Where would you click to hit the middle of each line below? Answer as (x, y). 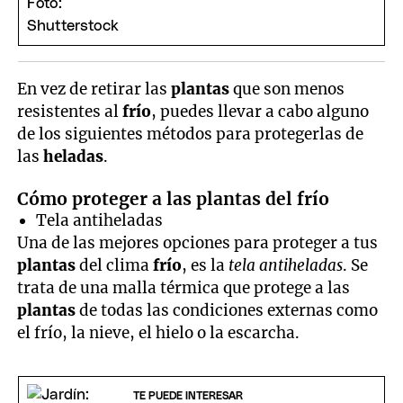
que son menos (289, 90)
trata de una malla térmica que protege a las (184, 287)
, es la (206, 265)
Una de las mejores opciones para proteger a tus (198, 242)
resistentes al (70, 112)
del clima (116, 265)
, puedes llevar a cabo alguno (260, 112)
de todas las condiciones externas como (229, 310)
